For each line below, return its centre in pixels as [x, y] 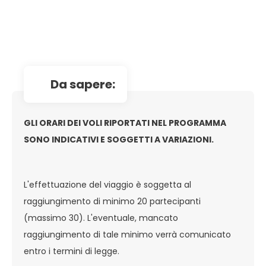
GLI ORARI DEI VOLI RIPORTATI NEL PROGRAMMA [125, 123]
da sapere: [87, 84]
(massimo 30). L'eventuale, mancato [101, 218]
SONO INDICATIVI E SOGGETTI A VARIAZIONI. [120, 140]
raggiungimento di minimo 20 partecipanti [112, 201]
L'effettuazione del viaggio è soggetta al [107, 185]
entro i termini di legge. [72, 251]
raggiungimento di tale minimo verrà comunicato [127, 235]
